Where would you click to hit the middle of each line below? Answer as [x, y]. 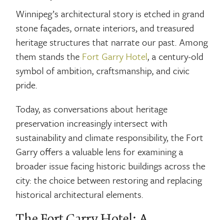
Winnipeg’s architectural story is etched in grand [110, 13]
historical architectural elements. [80, 194]
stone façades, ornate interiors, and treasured [105, 27]
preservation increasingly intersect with [92, 123]
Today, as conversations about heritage [92, 109]
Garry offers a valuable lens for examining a [100, 151]
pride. [27, 84]
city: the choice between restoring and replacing [109, 180]
